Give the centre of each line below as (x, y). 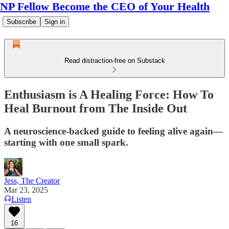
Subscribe (21, 22)
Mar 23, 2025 (26, 190)
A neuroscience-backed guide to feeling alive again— (113, 131)
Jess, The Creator (32, 180)
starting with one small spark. (66, 142)
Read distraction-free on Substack (114, 61)
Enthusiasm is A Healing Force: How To (109, 94)
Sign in (55, 22)
